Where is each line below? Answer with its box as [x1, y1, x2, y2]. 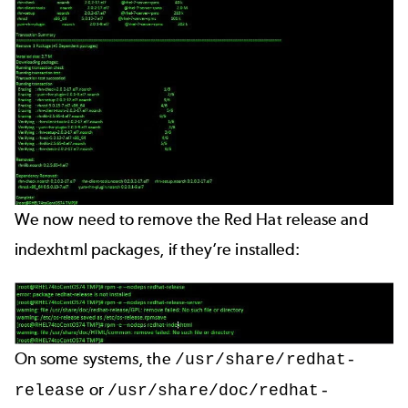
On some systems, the [15, 349, 175, 370]
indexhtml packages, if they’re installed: [15, 240, 301, 260]
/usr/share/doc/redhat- [107, 382, 330, 402]
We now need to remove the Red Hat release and [15, 209, 369, 230]
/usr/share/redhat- [174, 351, 357, 371]
